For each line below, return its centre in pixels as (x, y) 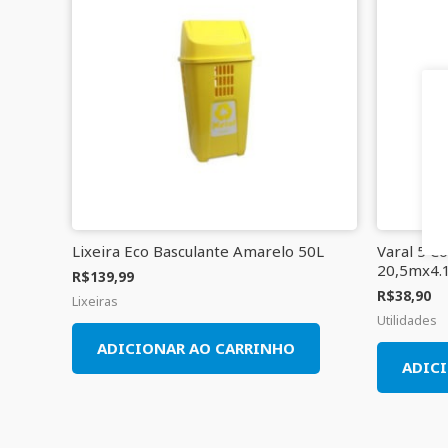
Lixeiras (95, 300)
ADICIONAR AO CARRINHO (196, 347)
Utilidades (407, 319)
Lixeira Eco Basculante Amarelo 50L (198, 251)
